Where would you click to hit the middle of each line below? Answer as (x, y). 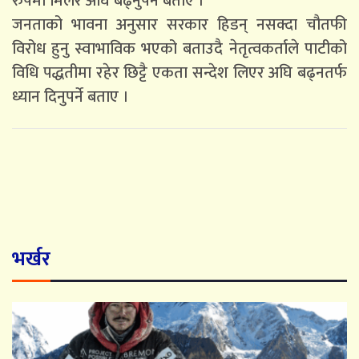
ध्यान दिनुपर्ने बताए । (71, 97)
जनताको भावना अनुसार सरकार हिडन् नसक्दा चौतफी (179, 24)
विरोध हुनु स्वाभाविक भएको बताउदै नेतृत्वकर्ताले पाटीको (179, 48)
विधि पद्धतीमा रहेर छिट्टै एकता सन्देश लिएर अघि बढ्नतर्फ (179, 73)
